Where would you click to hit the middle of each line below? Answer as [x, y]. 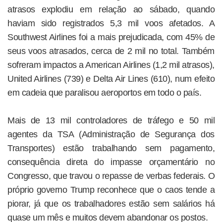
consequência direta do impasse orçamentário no [111, 162]
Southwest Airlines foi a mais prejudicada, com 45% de [111, 37]
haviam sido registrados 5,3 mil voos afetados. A [111, 24]
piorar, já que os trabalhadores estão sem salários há [111, 204]
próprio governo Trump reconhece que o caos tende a [111, 190]
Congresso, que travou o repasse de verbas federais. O [111, 176]
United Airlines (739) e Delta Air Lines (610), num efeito [111, 79]
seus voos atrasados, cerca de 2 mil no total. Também [111, 51]
